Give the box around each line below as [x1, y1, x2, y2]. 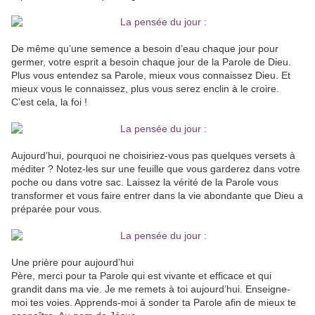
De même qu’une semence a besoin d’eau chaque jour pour [11, 43, 278, 55]
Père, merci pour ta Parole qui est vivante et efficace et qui [11, 270, 271, 282]
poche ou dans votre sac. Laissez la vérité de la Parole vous [11, 176, 278, 188]
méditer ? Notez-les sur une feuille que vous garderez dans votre [11, 163, 300, 175]
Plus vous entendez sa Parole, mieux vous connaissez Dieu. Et [11, 70, 290, 82]
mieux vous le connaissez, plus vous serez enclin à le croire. [11, 83, 279, 95]
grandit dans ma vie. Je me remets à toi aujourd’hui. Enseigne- [11, 283, 290, 295]
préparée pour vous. [11, 203, 102, 215]
